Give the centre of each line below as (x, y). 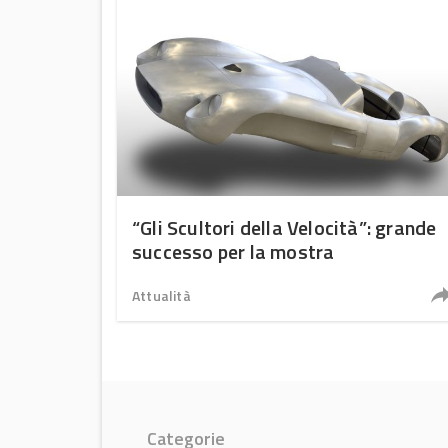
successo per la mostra (233, 251)
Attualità (161, 295)
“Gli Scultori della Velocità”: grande (284, 227)
